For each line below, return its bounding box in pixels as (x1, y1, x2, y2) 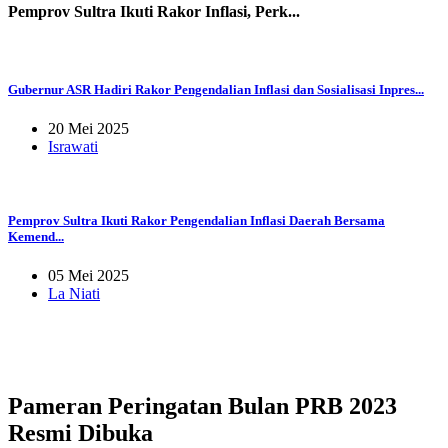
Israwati (48, 138, 98, 156)
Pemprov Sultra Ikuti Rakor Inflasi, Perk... (8, 2, 300, 20)
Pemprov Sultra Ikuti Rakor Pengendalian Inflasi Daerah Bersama (8, 212, 385, 228)
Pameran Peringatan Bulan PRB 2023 (8, 392, 397, 419)
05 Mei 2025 (48, 266, 129, 284)
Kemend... (8, 228, 64, 244)
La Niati (48, 284, 100, 302)
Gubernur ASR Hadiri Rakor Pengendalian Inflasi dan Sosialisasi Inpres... (8, 82, 424, 98)
